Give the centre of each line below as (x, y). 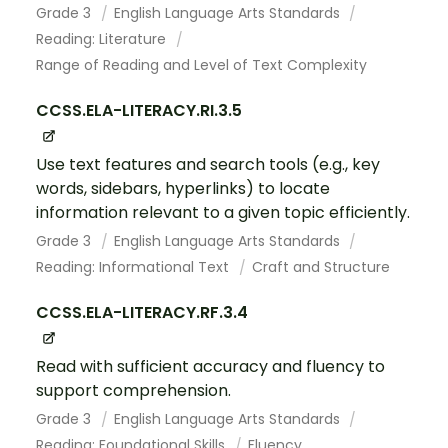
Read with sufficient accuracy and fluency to (210, 366)
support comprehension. (133, 390)
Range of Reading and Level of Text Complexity (201, 64)
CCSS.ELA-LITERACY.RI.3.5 (139, 110)
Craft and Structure (320, 266)
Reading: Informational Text (134, 266)
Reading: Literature (103, 38)
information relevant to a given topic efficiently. (223, 212)
